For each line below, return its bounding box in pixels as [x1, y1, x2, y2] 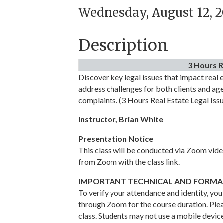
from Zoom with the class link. [78, 157, 180, 167]
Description [78, 35, 168, 56]
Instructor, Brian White [78, 114, 163, 124]
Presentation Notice [78, 134, 153, 144]
